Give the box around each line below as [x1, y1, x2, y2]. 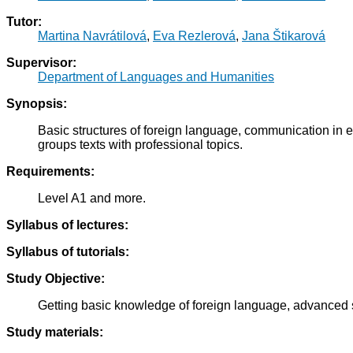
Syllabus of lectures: [6, 218, 128, 232]
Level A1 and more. [38, 191, 146, 206]
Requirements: [6, 165, 95, 179]
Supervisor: [6, 56, 76, 70]
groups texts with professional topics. [38, 138, 243, 152]
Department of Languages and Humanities [38, 70, 274, 84]
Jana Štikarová [242, 29, 325, 43]
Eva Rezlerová [153, 29, 236, 43]
